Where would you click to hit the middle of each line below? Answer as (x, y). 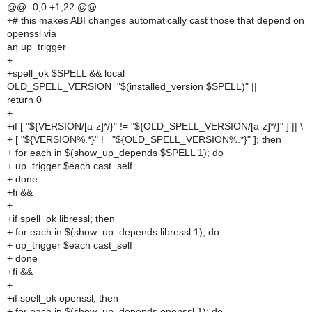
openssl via (32, 33)
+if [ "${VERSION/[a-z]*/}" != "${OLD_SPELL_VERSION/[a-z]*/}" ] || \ (155, 126)
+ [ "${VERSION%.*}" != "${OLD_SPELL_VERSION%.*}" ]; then (144, 139)
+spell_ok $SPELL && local (66, 73)
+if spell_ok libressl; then (61, 219)
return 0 (24, 100)
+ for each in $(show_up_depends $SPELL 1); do (115, 153)
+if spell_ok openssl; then (63, 298)
